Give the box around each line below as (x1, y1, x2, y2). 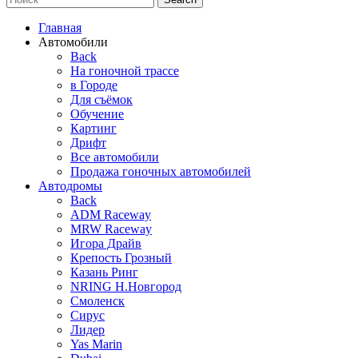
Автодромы (38, 179, 102, 193)
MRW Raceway (70, 222, 152, 237)
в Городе (70, 78, 117, 93)
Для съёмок (70, 93, 133, 107)
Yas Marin (70, 337, 122, 352)
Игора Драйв (70, 237, 141, 251)
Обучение (70, 107, 124, 121)
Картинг (70, 121, 117, 136)
